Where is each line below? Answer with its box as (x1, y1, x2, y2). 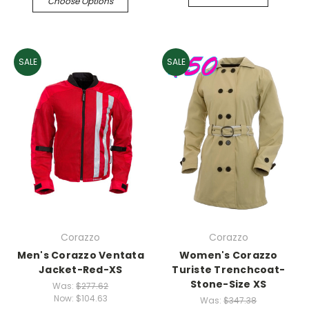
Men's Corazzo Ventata (17, 248, 144, 262)
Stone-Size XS (190, 277, 267, 291)
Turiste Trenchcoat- (172, 262, 286, 277)
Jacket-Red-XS (39, 262, 123, 277)
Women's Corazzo (179, 248, 278, 262)
